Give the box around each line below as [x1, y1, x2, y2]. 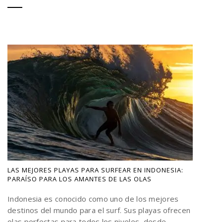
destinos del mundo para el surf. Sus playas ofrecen [7, 205, 191, 216]
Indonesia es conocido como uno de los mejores [7, 194, 179, 204]
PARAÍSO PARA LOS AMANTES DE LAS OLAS [7, 174, 152, 184]
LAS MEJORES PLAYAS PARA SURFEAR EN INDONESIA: [7, 166, 183, 175]
